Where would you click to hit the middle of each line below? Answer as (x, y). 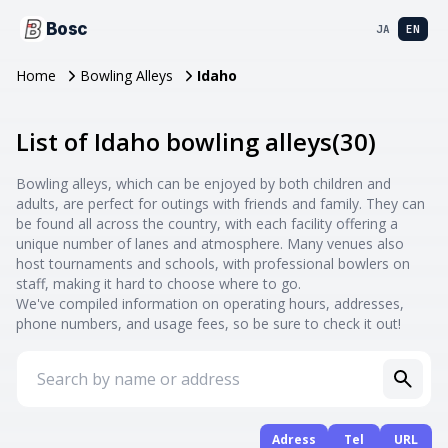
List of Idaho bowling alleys (174, 141)
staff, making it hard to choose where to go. (158, 283)
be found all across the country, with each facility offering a (207, 223)
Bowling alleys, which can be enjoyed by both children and (203, 183)
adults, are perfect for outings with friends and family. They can (220, 203)
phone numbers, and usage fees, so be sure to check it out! (208, 323)
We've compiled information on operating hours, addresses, (210, 303)
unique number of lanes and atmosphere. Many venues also (210, 243)
